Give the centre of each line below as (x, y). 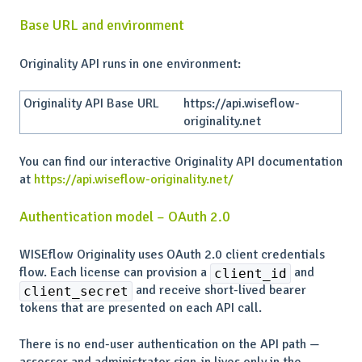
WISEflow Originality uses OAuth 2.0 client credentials (172, 255)
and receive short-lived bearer (219, 290)
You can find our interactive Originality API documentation (181, 161)
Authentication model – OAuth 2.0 (125, 216)
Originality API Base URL (92, 104)
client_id (250, 274)
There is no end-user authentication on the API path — (170, 344)
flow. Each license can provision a (115, 273)
